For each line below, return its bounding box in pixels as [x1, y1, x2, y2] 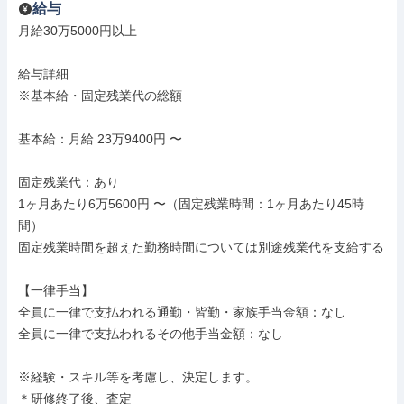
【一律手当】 [18, 283, 94, 298]
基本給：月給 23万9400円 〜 [18, 132, 182, 146]
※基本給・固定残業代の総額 [18, 88, 182, 103]
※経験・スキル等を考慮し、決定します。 [18, 370, 258, 384]
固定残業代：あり [18, 175, 119, 189]
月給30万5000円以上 [18, 23, 137, 38]
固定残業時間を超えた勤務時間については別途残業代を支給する [18, 240, 384, 254]
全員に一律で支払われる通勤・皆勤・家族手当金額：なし [18, 305, 346, 319]
